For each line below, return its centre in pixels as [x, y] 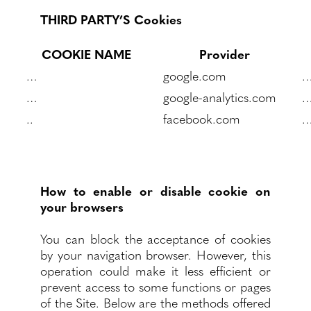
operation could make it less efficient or [155, 270]
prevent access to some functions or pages [155, 286]
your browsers [82, 207]
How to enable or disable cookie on [155, 191]
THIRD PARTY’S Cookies [111, 19]
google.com [195, 75]
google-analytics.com [220, 97]
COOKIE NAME [87, 54]
